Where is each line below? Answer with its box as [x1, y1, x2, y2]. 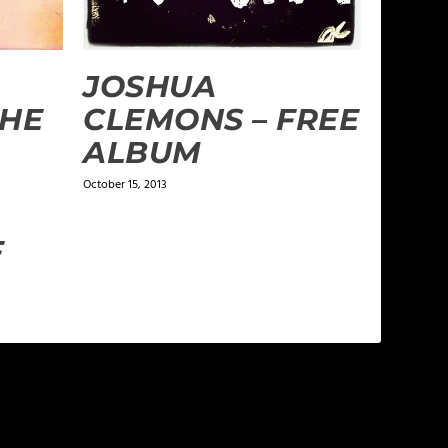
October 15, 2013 [83, 175, 168, 196]
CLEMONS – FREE [83, 101, 360, 139]
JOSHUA [83, 68, 217, 106]
